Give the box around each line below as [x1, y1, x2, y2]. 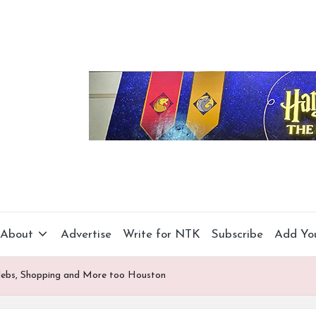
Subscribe [212, 228, 264, 241]
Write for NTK [123, 228, 201, 241]
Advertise [61, 228, 112, 241]
